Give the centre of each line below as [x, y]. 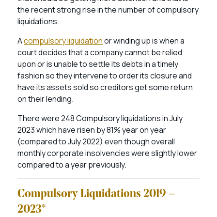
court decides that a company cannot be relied [100, 52]
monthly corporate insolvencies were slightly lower [107, 153]
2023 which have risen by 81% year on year [92, 130]
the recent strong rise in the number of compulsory [108, 10]
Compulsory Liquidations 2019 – [96, 194]
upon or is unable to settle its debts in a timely [98, 64]
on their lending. [46, 99]
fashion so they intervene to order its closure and [105, 76]
